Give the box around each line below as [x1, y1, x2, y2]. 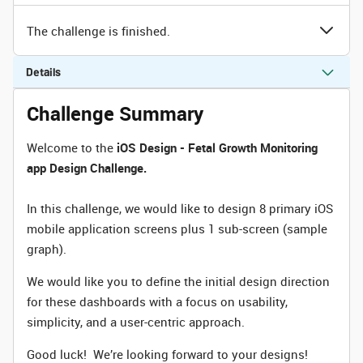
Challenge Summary [27, 100, 203, 126]
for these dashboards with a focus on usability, [27, 293, 288, 310]
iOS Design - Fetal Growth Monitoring [117, 139, 318, 156]
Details [26, 65, 61, 79]
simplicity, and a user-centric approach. [27, 314, 245, 330]
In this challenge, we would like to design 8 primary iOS [27, 200, 333, 216]
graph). [27, 241, 76, 257]
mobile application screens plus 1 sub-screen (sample [27, 220, 327, 237]
